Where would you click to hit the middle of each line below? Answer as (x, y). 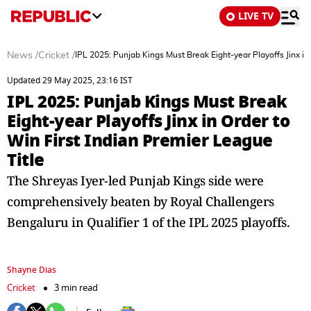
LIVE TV (256, 16)
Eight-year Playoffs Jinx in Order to (148, 121)
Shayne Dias (32, 270)
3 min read (76, 288)
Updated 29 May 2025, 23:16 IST (70, 81)
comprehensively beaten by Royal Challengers (141, 201)
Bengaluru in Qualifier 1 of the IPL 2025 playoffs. (148, 222)
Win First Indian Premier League (140, 141)
